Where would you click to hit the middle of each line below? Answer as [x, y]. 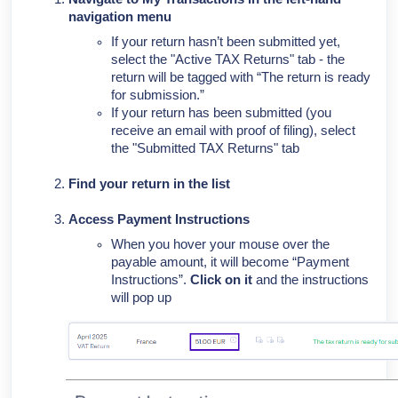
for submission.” [158, 95]
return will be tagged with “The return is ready [241, 77]
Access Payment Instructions [159, 219]
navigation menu [120, 17]
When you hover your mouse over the [220, 244]
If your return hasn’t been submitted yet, [226, 42]
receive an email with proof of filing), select [233, 131]
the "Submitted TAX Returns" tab [205, 148]
